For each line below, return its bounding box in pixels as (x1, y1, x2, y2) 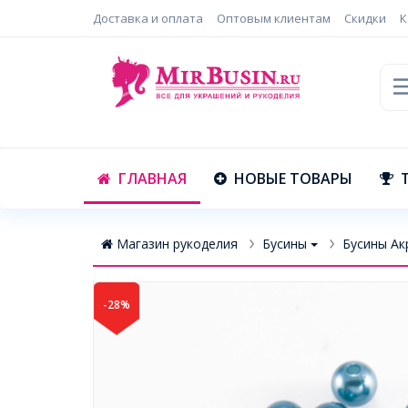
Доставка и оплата (93, 10, 203, 26)
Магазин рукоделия (117, 235, 238, 252)
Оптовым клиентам (217, 10, 331, 26)
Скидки (344, 10, 386, 26)
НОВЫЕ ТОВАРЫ (234, 168, 352, 189)
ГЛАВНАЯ (118, 168, 187, 189)
